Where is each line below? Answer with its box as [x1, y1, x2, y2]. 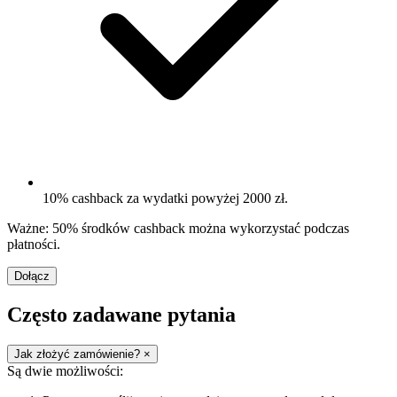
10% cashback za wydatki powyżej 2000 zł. [43, 191, 288, 206]
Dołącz [14, 269, 50, 284]
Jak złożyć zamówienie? [14, 346, 144, 361]
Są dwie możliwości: [7, 362, 123, 378]
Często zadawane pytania [7, 303, 236, 326]
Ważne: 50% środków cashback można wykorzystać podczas [7, 221, 349, 237]
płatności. [7, 237, 60, 253]
